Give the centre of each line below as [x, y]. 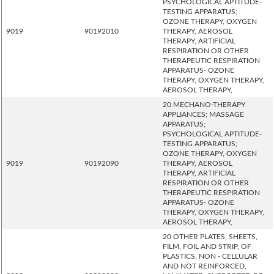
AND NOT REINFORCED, [205, 266]
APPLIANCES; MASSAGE [203, 114]
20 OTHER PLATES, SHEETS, [210, 237]
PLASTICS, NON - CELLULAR [210, 256]
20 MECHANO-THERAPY [204, 105]
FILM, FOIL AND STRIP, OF [207, 246]
